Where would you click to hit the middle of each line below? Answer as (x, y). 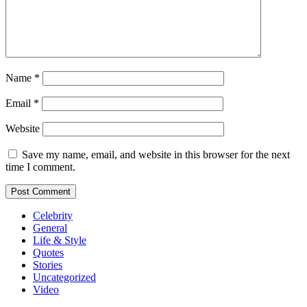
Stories (48, 265)
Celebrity (53, 215)
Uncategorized (64, 277)
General (50, 228)
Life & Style (60, 240)
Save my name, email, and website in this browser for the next (156, 154)
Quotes (48, 252)
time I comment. (40, 167)
